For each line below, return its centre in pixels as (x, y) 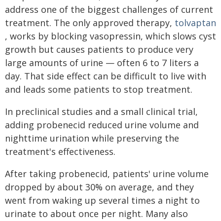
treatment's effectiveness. (60, 151)
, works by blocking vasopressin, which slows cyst (110, 36)
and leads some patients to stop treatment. (99, 89)
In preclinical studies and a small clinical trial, (101, 111)
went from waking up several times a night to (102, 200)
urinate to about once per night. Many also (96, 214)
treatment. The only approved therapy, (90, 23)
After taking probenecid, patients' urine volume (107, 174)
